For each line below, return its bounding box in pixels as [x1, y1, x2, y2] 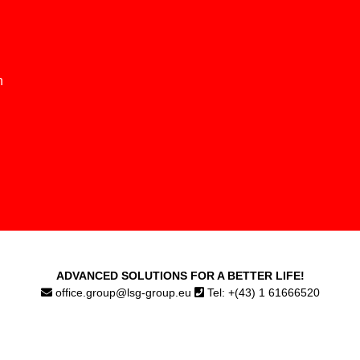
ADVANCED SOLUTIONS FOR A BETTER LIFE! [55, 268, 305, 282]
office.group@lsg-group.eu [51, 285, 194, 299]
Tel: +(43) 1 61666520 [203, 285, 320, 299]
